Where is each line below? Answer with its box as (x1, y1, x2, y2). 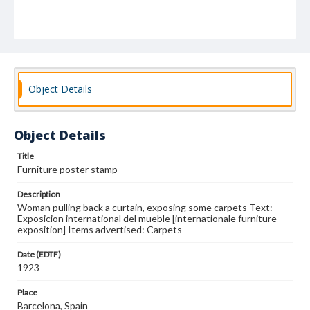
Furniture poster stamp (17, 163, 118, 175)
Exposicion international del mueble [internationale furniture (17, 212, 277, 224)
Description (17, 189, 60, 199)
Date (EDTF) (17, 249, 61, 259)
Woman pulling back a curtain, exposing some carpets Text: (17, 201, 273, 213)
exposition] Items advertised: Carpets (17, 224, 182, 235)
